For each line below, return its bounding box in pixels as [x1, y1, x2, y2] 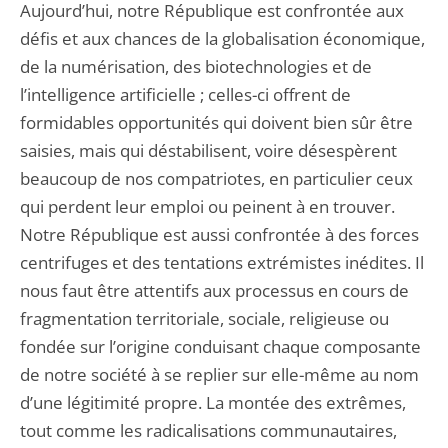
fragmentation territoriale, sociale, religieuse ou [20, 307, 389, 330]
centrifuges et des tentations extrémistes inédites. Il [20, 251, 424, 274]
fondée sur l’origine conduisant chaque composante [20, 335, 421, 358]
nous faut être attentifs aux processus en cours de [20, 279, 409, 302]
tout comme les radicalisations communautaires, [20, 419, 397, 442]
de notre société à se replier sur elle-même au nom [20, 363, 419, 386]
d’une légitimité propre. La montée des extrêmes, [20, 391, 406, 414]
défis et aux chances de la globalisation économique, [20, 27, 425, 50]
